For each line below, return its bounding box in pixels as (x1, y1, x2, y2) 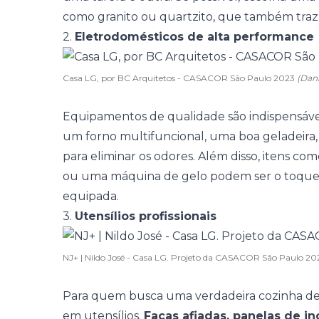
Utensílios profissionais (75, 209, 216, 223)
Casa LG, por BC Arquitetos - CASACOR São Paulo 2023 (63, 73, 297, 83)
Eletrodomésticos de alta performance (75, 30, 314, 43)
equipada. (63, 189, 119, 203)
